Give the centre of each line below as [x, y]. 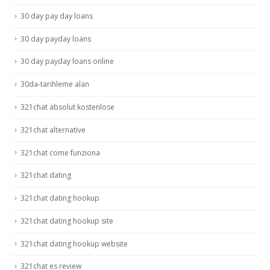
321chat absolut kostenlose [67, 107]
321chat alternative [53, 130]
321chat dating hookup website [74, 243]
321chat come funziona [60, 152]
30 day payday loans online [67, 61]
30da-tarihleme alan [55, 84]
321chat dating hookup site [67, 221]
